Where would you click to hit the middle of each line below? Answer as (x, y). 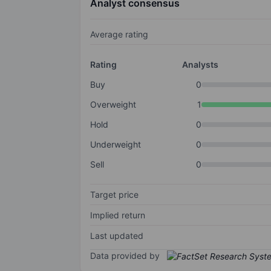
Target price (114, 195)
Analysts (200, 65)
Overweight (113, 105)
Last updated (117, 236)
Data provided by (125, 256)
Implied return (118, 215)
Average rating (119, 34)
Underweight (116, 145)
